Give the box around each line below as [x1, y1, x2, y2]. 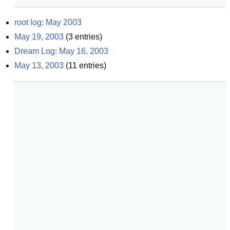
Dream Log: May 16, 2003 [14, 47, 108, 55]
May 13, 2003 [14, 61, 64, 70]
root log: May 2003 [14, 18, 82, 27]
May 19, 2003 [14, 32, 64, 41]
